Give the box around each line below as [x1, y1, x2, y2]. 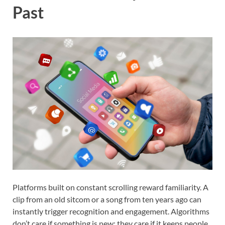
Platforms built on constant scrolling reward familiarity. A [13, 182, 208, 192]
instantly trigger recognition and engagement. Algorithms [13, 206, 209, 216]
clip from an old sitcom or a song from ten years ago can [13, 194, 201, 204]
